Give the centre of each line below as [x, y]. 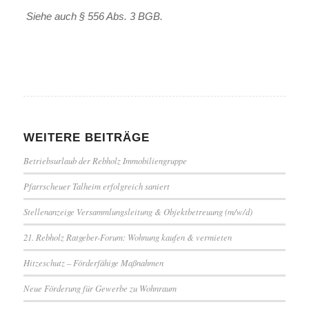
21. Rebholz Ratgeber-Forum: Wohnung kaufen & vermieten [127, 237]
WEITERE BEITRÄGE [86, 137]
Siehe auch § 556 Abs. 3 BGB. [94, 17]
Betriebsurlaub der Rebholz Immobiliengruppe [105, 160]
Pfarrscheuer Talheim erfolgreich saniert [96, 186]
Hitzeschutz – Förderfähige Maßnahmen [93, 262]
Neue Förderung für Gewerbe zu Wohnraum [100, 288]
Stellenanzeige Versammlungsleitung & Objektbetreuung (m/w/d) [138, 211]
